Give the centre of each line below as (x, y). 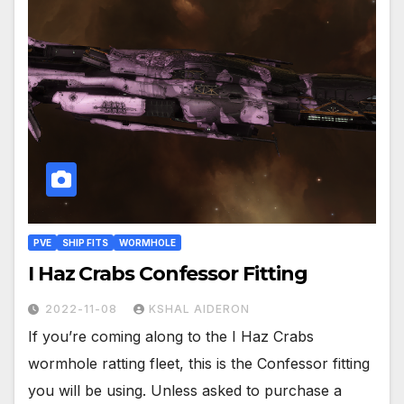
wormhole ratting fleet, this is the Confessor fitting (199, 364)
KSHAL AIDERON (199, 309)
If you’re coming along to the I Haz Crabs (171, 337)
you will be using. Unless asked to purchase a (185, 391)
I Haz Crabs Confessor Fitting (168, 274)
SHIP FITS (85, 243)
